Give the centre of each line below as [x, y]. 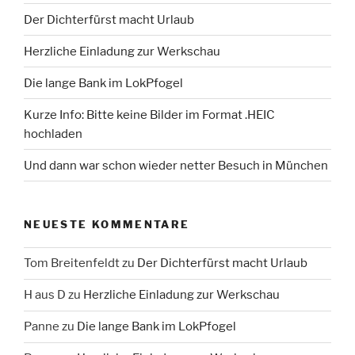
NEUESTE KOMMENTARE [107, 225]
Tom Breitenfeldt [72, 263]
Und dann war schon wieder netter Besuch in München [176, 165]
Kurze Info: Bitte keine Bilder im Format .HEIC [149, 115]
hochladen [53, 134]
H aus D [45, 295]
